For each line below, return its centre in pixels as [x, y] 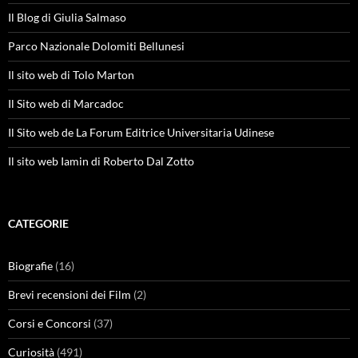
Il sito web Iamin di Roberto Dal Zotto [101, 161]
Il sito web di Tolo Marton [71, 75]
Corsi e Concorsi [50, 323]
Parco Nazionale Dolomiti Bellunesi [96, 46]
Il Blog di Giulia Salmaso [67, 17]
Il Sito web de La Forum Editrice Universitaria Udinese [141, 132]
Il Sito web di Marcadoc [66, 103]
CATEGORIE [38, 223]
